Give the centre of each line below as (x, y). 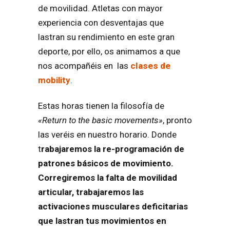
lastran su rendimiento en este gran (106, 37)
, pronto (177, 120)
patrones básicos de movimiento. (106, 163)
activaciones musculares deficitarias (113, 206)
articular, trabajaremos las (91, 192)
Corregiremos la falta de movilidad (108, 177)
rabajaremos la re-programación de (113, 149)
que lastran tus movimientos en (102, 221)
